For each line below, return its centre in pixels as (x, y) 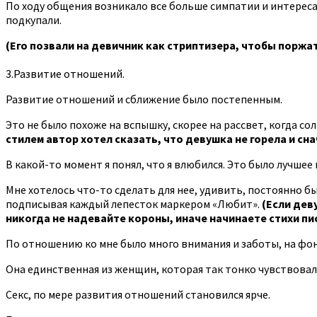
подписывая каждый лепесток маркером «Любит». (134, 203)
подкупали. (34, 19)
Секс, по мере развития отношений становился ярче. (138, 294)
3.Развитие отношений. (65, 73)
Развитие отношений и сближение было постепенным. (144, 99)
